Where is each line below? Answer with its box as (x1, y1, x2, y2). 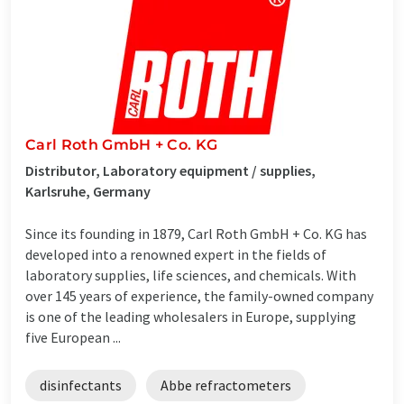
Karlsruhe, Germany (25, 181, 151, 200)
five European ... (25, 327, 121, 346)
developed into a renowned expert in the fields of (25, 244, 326, 263)
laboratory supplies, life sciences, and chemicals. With (25, 265, 356, 284)
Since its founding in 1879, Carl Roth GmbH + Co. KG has (25, 224, 367, 243)
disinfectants (40, 375, 122, 394)
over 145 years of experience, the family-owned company (25, 286, 373, 305)
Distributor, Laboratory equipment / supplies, (25, 161, 316, 179)
